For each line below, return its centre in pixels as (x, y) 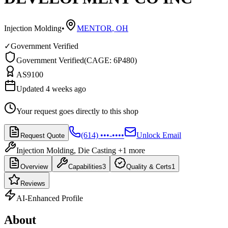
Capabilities (85, 166)
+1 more (131, 150)
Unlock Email (159, 135)
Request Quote (42, 135)
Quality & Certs (149, 166)
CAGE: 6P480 (110, 60)
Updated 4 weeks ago (51, 89)
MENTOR (94, 28)
